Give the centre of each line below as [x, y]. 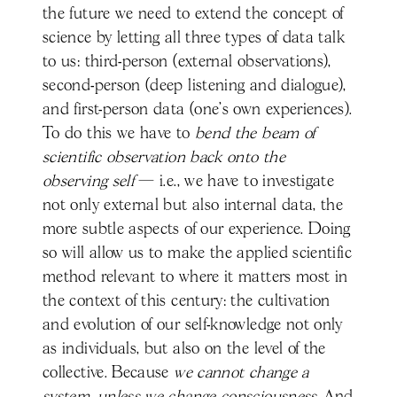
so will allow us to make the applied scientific [197, 253]
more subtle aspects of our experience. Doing [197, 229]
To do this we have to [119, 133]
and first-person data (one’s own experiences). [198, 109]
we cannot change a [239, 373]
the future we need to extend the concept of [193, 14]
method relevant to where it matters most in [195, 277]
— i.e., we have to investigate [234, 181]
